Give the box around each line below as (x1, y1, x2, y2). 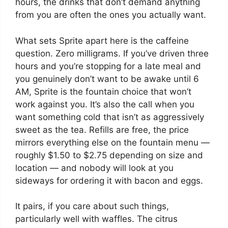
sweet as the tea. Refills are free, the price (15, 124, 189, 135)
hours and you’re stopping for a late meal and (15, 61, 201, 71)
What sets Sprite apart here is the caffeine (15, 35, 189, 46)
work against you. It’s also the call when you (15, 99, 194, 109)
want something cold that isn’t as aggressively (15, 111, 204, 122)
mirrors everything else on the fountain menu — (15, 137, 210, 148)
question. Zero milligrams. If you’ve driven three (15, 48, 209, 59)
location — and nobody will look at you (15, 162, 174, 173)
